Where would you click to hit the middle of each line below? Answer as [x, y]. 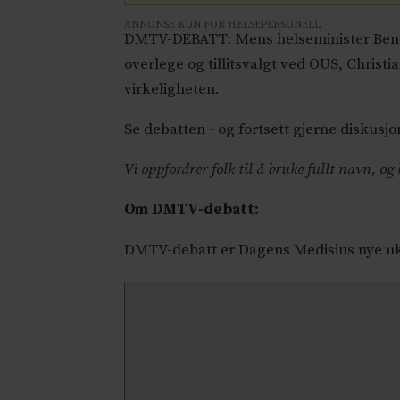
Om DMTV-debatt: [192, 210]
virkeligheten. [172, 90]
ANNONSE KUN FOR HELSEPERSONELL [223, 24]
